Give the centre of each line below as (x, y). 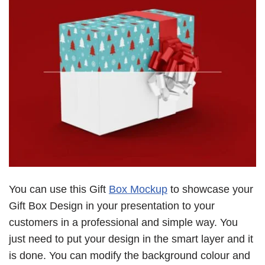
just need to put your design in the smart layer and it (131, 239)
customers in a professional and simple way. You (123, 222)
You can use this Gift (59, 189)
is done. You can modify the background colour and (130, 255)
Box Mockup (138, 189)
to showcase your (210, 189)
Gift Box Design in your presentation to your (112, 206)
